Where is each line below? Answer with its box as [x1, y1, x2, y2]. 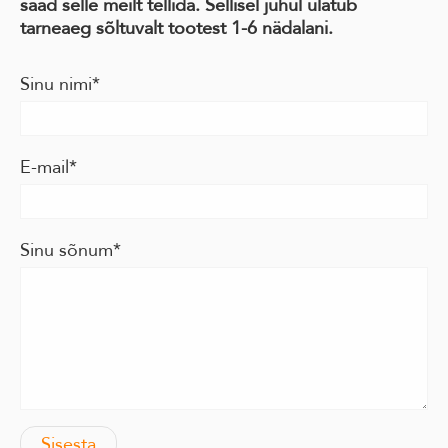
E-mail [20, 156, 69, 179]
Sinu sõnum [20, 239, 113, 262]
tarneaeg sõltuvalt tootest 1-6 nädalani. [20, 17, 333, 40]
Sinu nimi [20, 73, 92, 96]
